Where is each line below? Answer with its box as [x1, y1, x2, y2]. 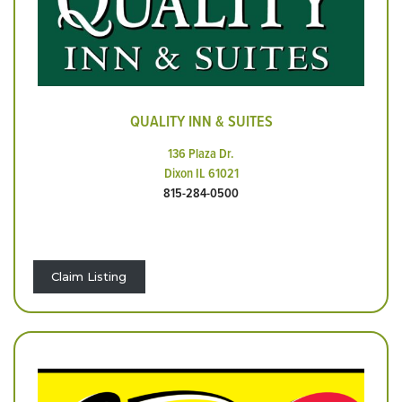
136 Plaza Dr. [168, 144, 234, 163]
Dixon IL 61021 [163, 163, 239, 183]
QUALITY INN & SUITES [129, 109, 273, 133]
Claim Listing [51, 268, 127, 284]
